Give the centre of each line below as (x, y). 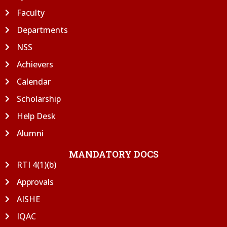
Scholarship (39, 99)
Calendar (33, 81)
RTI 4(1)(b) (36, 164)
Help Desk (36, 116)
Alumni (30, 133)
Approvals (35, 182)
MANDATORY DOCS (113, 154)
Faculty (30, 12)
